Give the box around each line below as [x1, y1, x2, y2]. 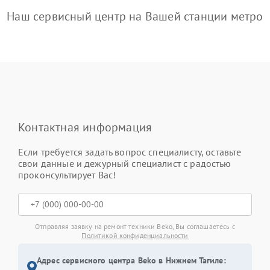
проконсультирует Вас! [18, 169, 116, 181]
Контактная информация [18, 119, 152, 136]
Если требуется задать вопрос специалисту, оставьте [18, 146, 242, 159]
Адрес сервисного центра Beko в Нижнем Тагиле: [37, 255, 226, 266]
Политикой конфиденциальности [81, 231, 189, 240]
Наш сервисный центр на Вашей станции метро [7, 8, 263, 25]
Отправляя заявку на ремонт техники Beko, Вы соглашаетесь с [35, 222, 235, 231]
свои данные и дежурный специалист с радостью [18, 157, 231, 170]
